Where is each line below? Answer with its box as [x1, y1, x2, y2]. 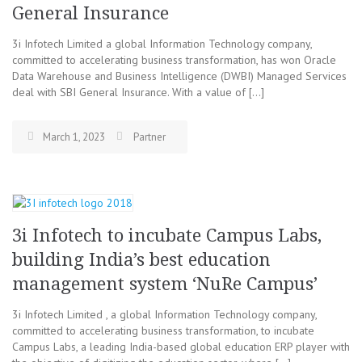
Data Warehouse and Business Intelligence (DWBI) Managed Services [12, 69, 347, 83]
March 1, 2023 [43, 130, 105, 144]
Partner [133, 130, 166, 144]
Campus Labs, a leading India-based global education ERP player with [12, 339, 350, 354]
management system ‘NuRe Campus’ [12, 274, 318, 294]
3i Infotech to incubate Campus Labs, [12, 225, 322, 246]
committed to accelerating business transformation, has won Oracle [12, 53, 336, 67]
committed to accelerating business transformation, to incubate [12, 323, 314, 338]
